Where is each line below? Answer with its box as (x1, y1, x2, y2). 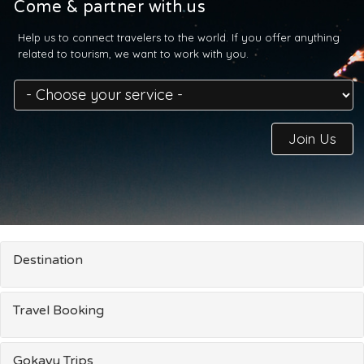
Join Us (288, 130, 336, 148)
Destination (13, 252, 83, 269)
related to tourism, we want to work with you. (18, 47, 249, 61)
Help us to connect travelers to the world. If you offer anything (18, 31, 340, 45)
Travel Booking (13, 302, 104, 319)
